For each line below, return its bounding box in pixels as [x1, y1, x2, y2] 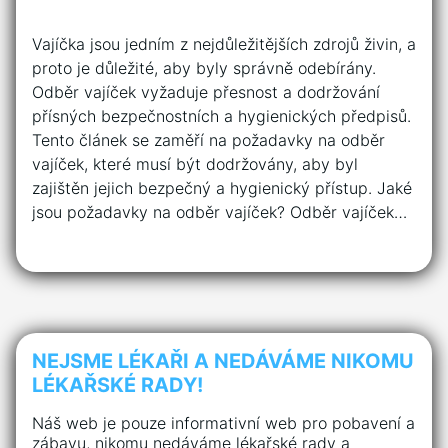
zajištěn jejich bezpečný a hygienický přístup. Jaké [32, 178, 412, 199]
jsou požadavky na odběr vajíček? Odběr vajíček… [32, 202, 407, 223]
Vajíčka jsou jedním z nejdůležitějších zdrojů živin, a [32, 34, 416, 55]
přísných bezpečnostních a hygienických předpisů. [32, 106, 411, 127]
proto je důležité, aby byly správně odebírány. [32, 58, 376, 79]
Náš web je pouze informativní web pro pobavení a [32, 412, 415, 433]
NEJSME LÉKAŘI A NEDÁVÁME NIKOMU [32, 348, 414, 373]
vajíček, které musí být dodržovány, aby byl [32, 154, 358, 175]
